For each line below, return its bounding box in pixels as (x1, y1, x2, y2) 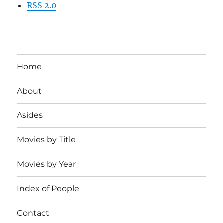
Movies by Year (17, 159, 76, 169)
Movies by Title (17, 135, 76, 145)
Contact (17, 208, 50, 218)
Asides (17, 111, 43, 120)
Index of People (17, 184, 80, 194)
